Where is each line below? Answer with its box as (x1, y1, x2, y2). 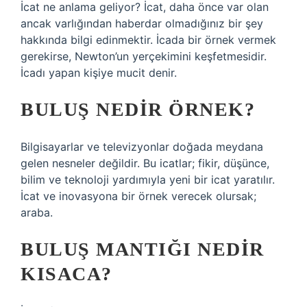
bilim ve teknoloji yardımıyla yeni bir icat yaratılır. (21, 173, 275, 186)
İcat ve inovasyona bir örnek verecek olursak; (21, 189, 256, 203)
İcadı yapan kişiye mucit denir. (21, 66, 177, 79)
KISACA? (21, 263, 112, 284)
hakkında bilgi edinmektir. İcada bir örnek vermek (21, 33, 276, 47)
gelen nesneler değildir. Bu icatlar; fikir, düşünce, (21, 156, 269, 170)
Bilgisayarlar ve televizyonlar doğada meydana (21, 140, 263, 153)
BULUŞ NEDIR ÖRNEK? (21, 99, 255, 120)
